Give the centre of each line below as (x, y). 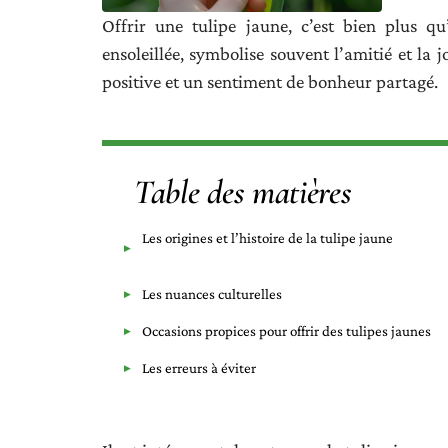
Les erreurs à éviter (199, 367)
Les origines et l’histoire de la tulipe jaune (267, 237)
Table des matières (243, 192)
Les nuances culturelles (212, 293)
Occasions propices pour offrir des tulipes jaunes (286, 330)
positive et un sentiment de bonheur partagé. (270, 81)
